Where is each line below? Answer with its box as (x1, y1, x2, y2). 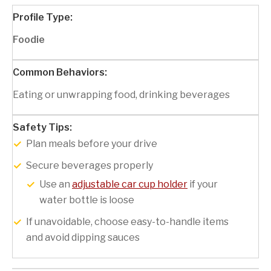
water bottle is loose (39, 194, 134, 206)
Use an (39, 178, 72, 191)
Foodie (13, 34, 45, 46)
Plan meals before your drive (26, 138, 157, 150)
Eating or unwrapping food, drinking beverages (13, 89, 230, 101)
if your (188, 178, 218, 191)
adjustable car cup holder (72, 178, 188, 191)
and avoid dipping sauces (26, 232, 140, 244)
